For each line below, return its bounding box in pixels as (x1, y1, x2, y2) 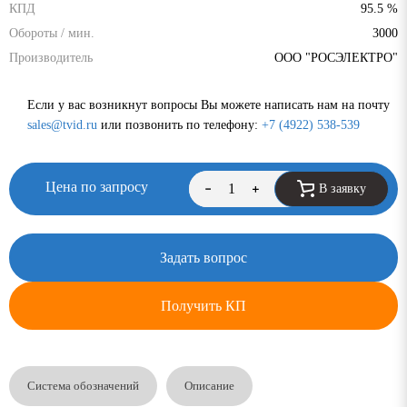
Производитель (9, 50, 93, 65)
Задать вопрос (160, 249, 247, 265)
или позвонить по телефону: (97, 117, 262, 132)
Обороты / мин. (9, 25, 94, 40)
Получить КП (161, 297, 246, 313)
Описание (184, 378, 234, 392)
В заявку (319, 181, 366, 195)
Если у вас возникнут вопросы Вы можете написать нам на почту (27, 97, 390, 112)
